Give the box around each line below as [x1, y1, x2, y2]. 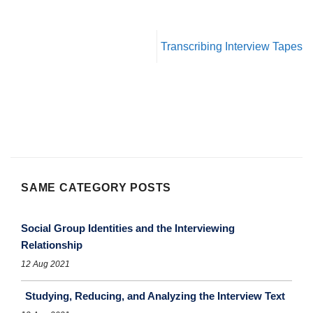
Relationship [21, 239, 82, 252]
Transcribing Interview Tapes [161, 41, 303, 53]
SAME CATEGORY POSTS [21, 182, 172, 194]
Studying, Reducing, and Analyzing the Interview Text [25, 290, 285, 303]
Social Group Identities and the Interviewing [21, 222, 235, 235]
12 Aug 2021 [21, 259, 70, 270]
